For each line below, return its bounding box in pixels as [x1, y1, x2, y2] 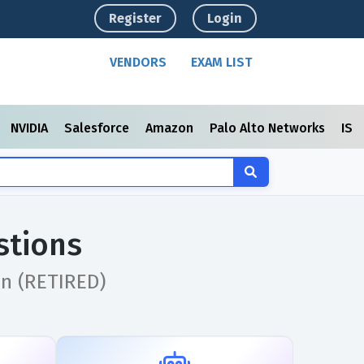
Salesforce [64, 120, 132, 136]
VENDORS [110, 54, 167, 70]
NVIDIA [11, 120, 51, 136]
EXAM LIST [191, 54, 253, 70]
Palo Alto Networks [210, 120, 328, 136]
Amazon [145, 120, 197, 136]
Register [109, 11, 162, 26]
